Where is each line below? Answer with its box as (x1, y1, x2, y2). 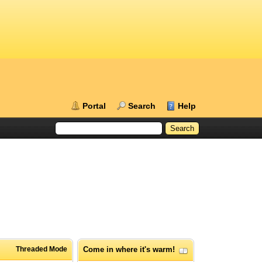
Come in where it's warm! (83, 245, 175, 254)
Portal (82, 101, 106, 111)
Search (128, 101, 156, 111)
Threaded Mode (16, 245, 68, 254)
